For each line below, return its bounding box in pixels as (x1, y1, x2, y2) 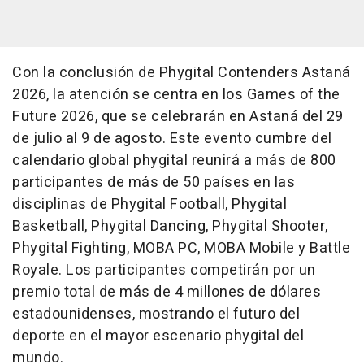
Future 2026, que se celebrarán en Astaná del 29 (12, 106, 344, 128)
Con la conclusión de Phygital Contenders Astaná (12, 62, 351, 84)
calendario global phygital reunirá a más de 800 (12, 149, 336, 171)
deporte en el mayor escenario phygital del (12, 325, 304, 347)
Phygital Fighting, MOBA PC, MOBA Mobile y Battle (12, 237, 350, 259)
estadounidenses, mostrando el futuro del (12, 303, 300, 325)
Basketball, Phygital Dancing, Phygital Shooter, (12, 215, 328, 237)
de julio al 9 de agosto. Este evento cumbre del (12, 128, 332, 149)
